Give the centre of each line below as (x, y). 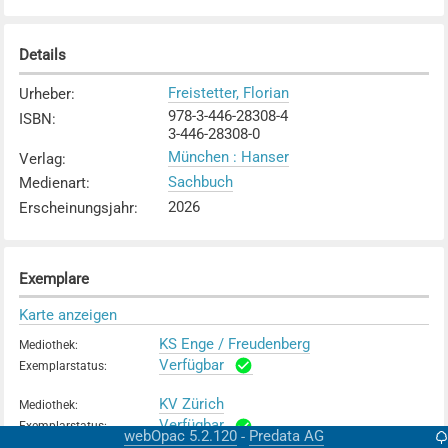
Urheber (44, 94)
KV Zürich (191, 404)
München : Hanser (228, 157)
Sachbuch (200, 181)
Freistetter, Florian (228, 92)
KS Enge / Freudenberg (234, 343)
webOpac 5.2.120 (180, 436)
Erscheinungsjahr (76, 208)
